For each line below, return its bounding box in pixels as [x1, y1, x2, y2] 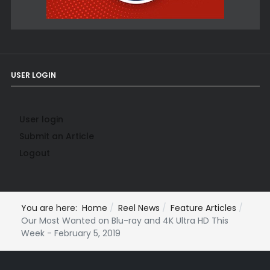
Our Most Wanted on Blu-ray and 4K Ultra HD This [21, 215, 228, 227]
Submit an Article [19, 130, 94, 143]
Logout [19, 147, 50, 160]
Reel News [118, 202, 160, 215]
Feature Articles [171, 202, 236, 215]
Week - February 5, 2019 [21, 227, 121, 240]
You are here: [21, 202, 82, 215]
